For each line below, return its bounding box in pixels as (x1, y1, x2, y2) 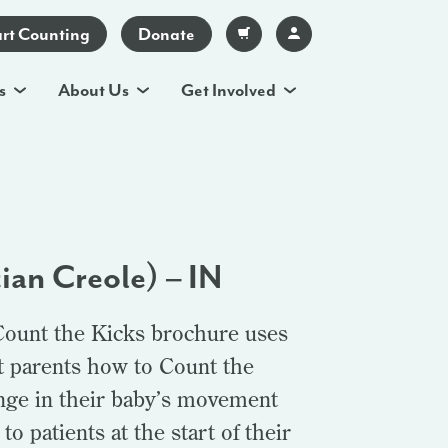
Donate (138, 23, 195, 45)
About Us (58, 79, 129, 101)
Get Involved (181, 79, 276, 101)
